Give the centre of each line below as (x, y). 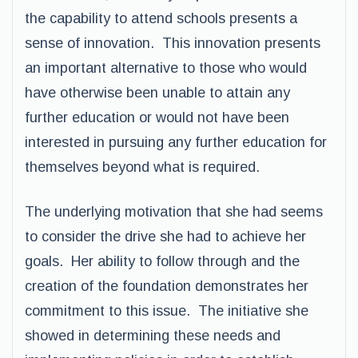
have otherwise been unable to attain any (157, 93)
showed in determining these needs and (153, 336)
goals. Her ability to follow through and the (162, 261)
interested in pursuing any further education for (176, 142)
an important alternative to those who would (166, 68)
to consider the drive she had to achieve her (165, 237)
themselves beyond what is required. (142, 167)
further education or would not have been (157, 117)
